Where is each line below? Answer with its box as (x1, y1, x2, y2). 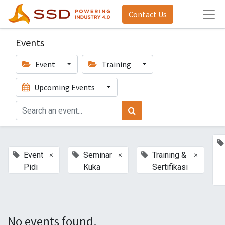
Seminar (83, 150, 112, 160)
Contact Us (128, 9, 167, 19)
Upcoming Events (33, 82, 97, 92)
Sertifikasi (152, 162, 188, 172)
